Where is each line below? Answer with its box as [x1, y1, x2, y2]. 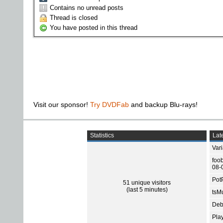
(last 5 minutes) [126, 186, 168, 193]
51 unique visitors [123, 179, 171, 186]
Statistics [89, 131, 114, 139]
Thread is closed [50, 13, 98, 21]
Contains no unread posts [50, 3, 123, 11]
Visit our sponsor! [33, 100, 90, 109]
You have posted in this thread [50, 23, 137, 31]
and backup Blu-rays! [129, 100, 198, 109]
